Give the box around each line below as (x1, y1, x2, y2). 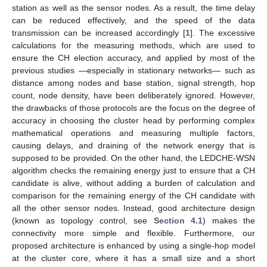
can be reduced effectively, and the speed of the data (12, 15, 255, 25)
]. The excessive (190, 27, 256, 38)
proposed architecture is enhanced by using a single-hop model (12, 240, 255, 250)
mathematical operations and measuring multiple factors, (12, 128, 255, 138)
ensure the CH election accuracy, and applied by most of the (12, 52, 255, 63)
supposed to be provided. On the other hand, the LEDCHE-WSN (12, 153, 255, 163)
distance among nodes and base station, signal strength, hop (12, 77, 255, 88)
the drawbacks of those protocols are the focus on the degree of (12, 103, 255, 113)
